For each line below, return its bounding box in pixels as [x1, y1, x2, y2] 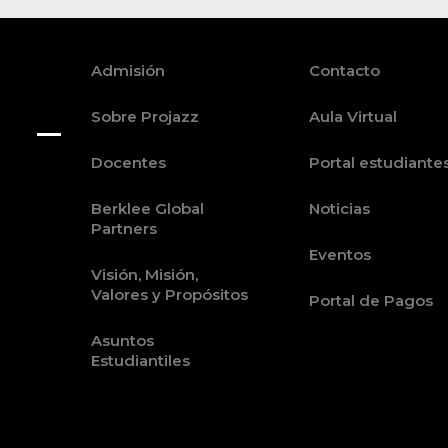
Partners [90, 219, 157, 239]
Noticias [309, 199, 371, 219]
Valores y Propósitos [90, 285, 248, 305]
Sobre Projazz [90, 107, 199, 127]
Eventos [309, 245, 372, 265]
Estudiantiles [90, 351, 190, 371]
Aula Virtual [309, 107, 398, 127]
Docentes [90, 153, 166, 173]
